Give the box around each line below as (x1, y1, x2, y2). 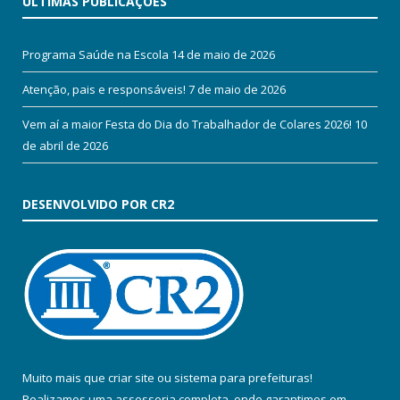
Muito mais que (22, 370, 108, 387)
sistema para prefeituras (174, 370, 310, 387)
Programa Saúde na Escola (22, 46, 169, 63)
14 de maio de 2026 (171, 46, 275, 63)
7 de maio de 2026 (188, 81, 286, 98)
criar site (108, 370, 154, 387)
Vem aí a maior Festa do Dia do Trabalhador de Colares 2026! (22, 116, 352, 133)
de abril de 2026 (22, 137, 108, 154)
